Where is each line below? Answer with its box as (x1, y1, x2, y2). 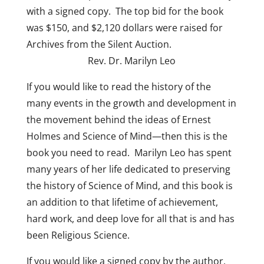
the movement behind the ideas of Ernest (26, 113, 211, 126)
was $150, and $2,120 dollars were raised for (26, 21, 223, 34)
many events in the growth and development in (26, 97, 236, 110)
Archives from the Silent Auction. (26, 38, 237, 51)
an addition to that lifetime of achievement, (26, 196, 218, 209)
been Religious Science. (26, 229, 130, 242)
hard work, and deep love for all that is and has (26, 212, 235, 225)
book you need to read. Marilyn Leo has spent (26, 146, 232, 159)
